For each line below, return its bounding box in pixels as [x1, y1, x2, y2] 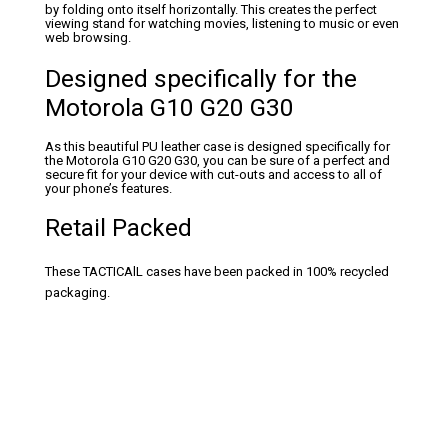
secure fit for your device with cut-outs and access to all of [45, 167, 382, 183]
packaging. [45, 285, 110, 301]
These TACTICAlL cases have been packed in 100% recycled [45, 264, 389, 280]
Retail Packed [45, 213, 192, 242]
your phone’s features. [45, 181, 172, 197]
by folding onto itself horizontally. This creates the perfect [45, 2, 377, 18]
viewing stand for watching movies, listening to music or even [45, 16, 399, 32]
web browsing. [45, 30, 131, 46]
